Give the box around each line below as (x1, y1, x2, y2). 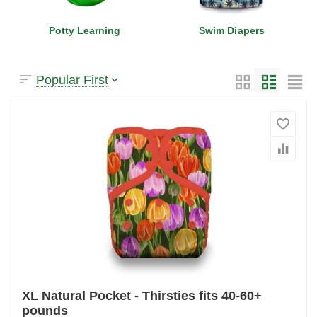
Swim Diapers (199, 25, 265, 36)
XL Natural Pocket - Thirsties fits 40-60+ (22, 289, 263, 304)
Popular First (36, 73, 109, 87)
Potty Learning (48, 25, 121, 36)
